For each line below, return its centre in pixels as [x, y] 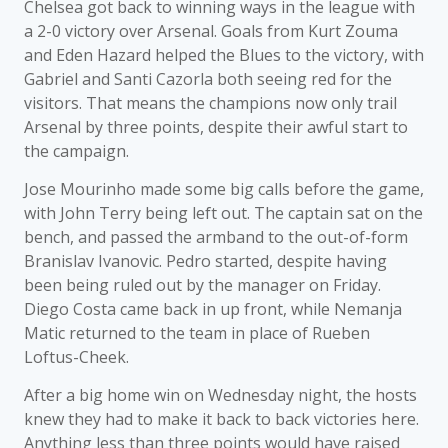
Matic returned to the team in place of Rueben [197, 333]
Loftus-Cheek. [76, 357]
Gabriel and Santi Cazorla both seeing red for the [208, 79]
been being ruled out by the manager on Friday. [202, 285]
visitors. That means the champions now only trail [210, 103]
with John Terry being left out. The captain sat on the [223, 213]
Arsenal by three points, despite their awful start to [216, 127]
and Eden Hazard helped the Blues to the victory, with [224, 55]
